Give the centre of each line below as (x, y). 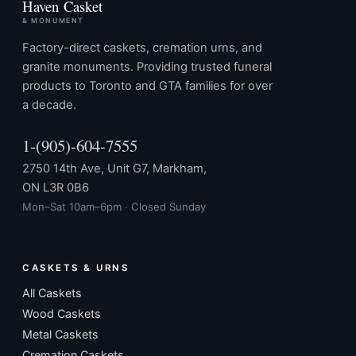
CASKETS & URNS (76, 268)
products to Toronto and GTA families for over (147, 86)
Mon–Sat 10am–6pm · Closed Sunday (114, 207)
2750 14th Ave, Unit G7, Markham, (114, 169)
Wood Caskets (62, 314)
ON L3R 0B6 (56, 188)
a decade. (49, 105)
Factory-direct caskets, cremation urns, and (142, 48)
